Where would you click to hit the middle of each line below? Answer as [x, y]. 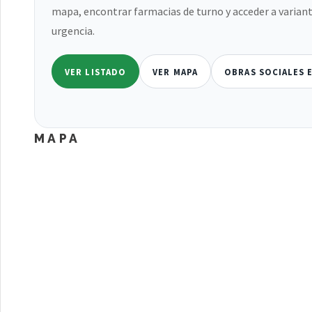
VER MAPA [175, 71]
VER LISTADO [95, 71]
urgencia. [73, 30]
